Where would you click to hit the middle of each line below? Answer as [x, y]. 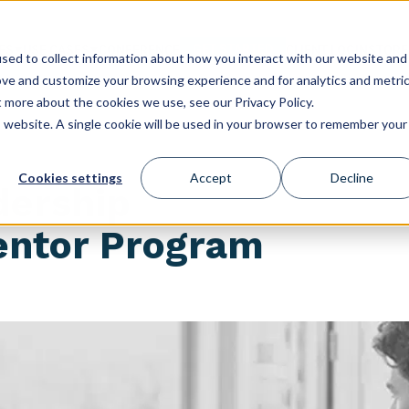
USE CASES [56, 50]
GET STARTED [233, 49]
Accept [211, 178]
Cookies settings [70, 178]
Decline [351, 178]
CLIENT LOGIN [327, 50]
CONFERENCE [139, 50]
